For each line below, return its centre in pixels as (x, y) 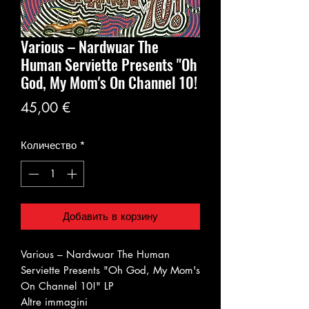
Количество (49, 145)
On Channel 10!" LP (67, 286)
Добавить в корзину (110, 217)
